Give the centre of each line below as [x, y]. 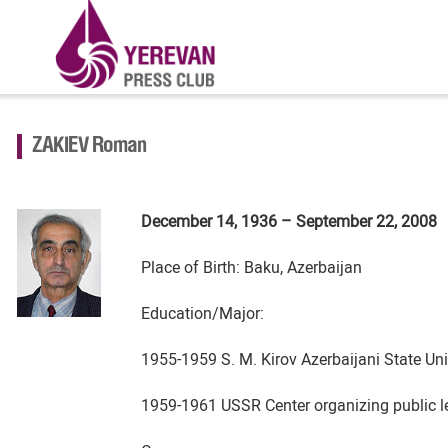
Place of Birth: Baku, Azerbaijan [252, 267]
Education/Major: [203, 313]
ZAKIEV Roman [89, 146]
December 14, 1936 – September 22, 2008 [289, 221]
